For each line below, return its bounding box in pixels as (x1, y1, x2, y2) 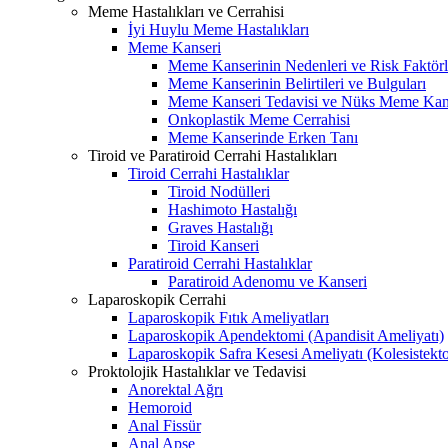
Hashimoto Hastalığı (168, 201, 297, 219)
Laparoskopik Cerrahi (88, 291, 226, 309)
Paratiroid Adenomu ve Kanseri (168, 273, 367, 291)
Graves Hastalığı (168, 219, 273, 237)
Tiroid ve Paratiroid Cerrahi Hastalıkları (88, 147, 337, 165)
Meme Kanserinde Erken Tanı (168, 129, 358, 147)
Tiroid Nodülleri (168, 183, 270, 201)
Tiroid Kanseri (168, 237, 259, 255)
